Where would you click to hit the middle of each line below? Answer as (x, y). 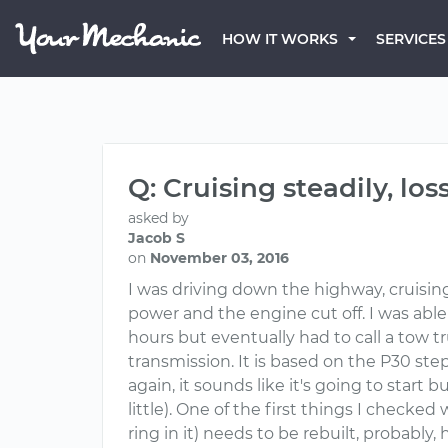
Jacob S (156, 238)
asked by (158, 218)
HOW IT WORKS (280, 39)
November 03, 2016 (219, 258)
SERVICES (411, 39)
